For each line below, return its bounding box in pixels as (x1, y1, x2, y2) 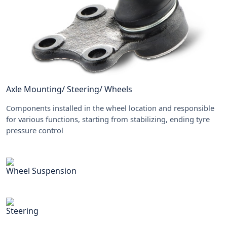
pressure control (6, 125, 63, 135)
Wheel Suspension (6, 165, 77, 176)
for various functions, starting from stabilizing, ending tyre (6, 113, 210, 124)
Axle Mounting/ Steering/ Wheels (6, 83, 132, 95)
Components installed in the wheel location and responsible (6, 102, 214, 113)
